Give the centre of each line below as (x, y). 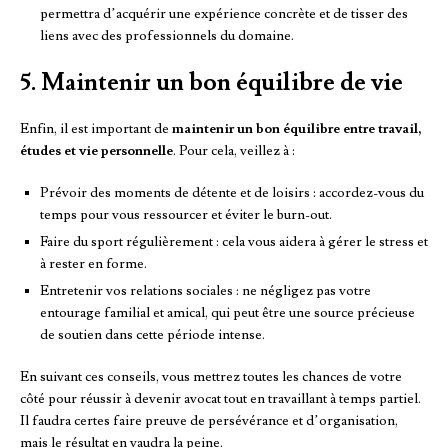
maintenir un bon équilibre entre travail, (297, 128)
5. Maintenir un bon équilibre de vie (211, 82)
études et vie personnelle (96, 150)
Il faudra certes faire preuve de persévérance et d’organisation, (209, 420)
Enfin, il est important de (96, 128)
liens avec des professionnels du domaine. (167, 35)
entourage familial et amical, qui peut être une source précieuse (227, 312)
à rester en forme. (93, 263)
